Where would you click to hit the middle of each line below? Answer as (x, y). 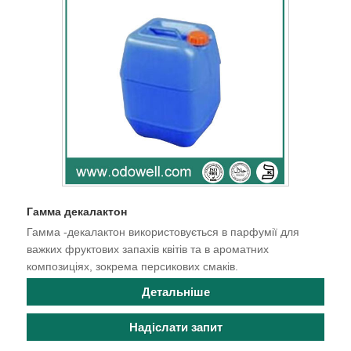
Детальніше (175, 292)
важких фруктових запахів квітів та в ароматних (148, 250)
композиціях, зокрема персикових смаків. (132, 267)
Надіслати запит (175, 327)
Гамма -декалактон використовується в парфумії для (163, 232)
